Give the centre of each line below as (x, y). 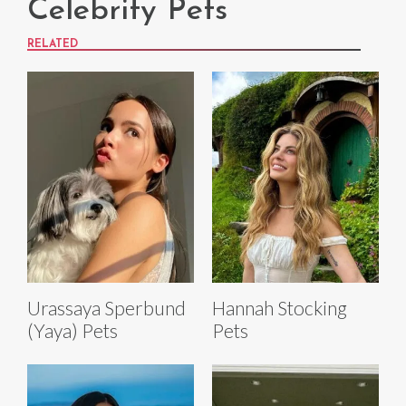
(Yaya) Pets (72, 330)
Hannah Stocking (280, 307)
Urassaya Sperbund (106, 307)
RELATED (53, 44)
